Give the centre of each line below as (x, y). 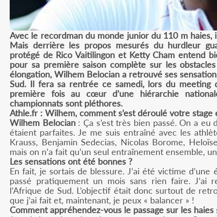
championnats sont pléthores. (66, 103)
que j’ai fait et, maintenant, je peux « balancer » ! (102, 200)
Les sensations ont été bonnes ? (71, 161)
